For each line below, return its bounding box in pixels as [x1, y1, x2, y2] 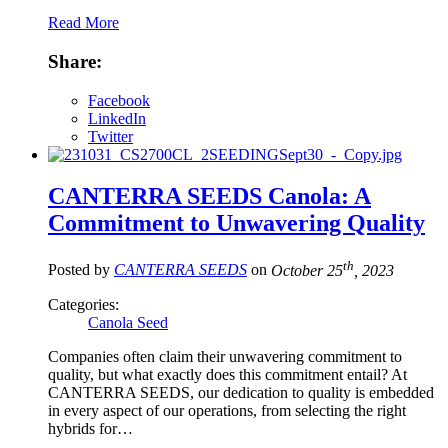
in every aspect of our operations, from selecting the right [48, 401, 406, 419]
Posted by [48, 261, 114, 279]
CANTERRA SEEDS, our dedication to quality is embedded [48, 383, 434, 401]
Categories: [48, 295, 119, 313]
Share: [48, 50, 102, 72]
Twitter [88, 127, 133, 145]
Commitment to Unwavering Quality [48, 210, 425, 237]
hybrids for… [48, 419, 133, 437]
